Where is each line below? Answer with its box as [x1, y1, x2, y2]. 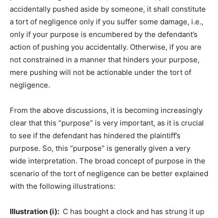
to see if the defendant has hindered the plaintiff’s [10, 131, 181, 141]
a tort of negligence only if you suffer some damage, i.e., [10, 17, 203, 27]
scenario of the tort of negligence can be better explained [10, 169, 208, 179]
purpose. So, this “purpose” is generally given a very [10, 144, 190, 153]
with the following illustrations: [10, 182, 115, 191]
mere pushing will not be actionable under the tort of [10, 68, 191, 77]
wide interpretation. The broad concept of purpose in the [10, 156, 205, 166]
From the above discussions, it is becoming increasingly [10, 106, 202, 115]
